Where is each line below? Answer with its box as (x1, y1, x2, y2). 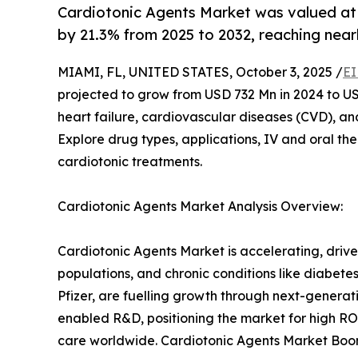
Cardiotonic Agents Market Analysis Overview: (58, 198, 343, 215)
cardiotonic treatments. (58, 153, 202, 170)
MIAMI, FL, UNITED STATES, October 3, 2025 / (58, 64, 343, 81)
